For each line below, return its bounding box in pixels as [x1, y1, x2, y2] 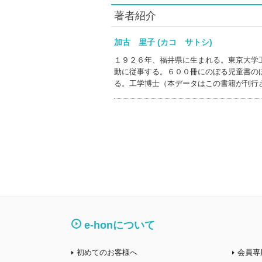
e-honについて [84, 219, 155, 231]
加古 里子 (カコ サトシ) [113, 37, 229, 47]
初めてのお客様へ [77, 247, 137, 257]
